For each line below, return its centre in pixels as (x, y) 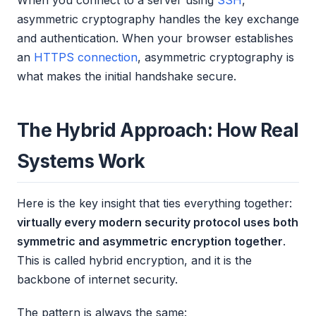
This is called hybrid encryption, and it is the (134, 261)
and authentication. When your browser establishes (155, 38)
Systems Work (81, 161)
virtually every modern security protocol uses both (158, 223)
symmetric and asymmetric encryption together (150, 242)
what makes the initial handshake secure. (127, 77)
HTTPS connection (86, 57)
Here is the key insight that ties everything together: (154, 203)
